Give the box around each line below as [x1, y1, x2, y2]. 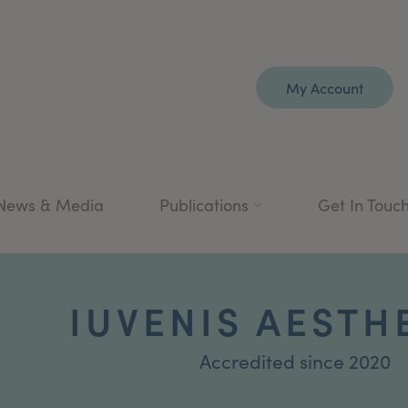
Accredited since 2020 [199, 347, 391, 374]
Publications [159, 193, 249, 216]
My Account [286, 77, 363, 97]
